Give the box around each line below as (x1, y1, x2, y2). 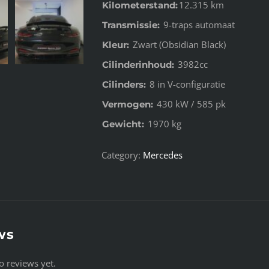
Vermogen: (102, 98, 153, 110)
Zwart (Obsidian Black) (130, 38, 226, 50)
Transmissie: (102, 19, 160, 31)
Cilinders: (102, 79, 146, 90)
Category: (101, 149, 143, 161)
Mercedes (143, 149, 183, 161)
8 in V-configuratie (147, 78, 225, 90)
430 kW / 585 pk (154, 98, 226, 110)
